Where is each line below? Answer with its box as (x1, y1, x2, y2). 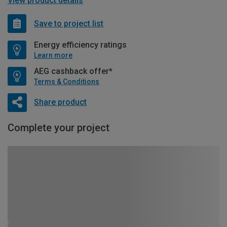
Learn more (34, 51, 72, 60)
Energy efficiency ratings (34, 40, 127, 50)
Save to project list (34, 18, 103, 28)
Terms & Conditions (34, 78, 99, 86)
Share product (33, 97, 87, 107)
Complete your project (8, 122, 109, 134)
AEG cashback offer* (34, 66, 112, 77)
